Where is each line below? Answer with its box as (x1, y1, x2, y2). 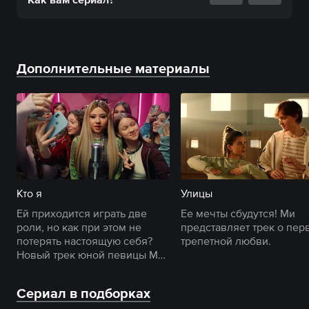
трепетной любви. (181, 235, 271, 247)
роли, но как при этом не (17, 221, 141, 233)
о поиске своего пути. (17, 262, 127, 275)
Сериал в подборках (17, 286, 150, 301)
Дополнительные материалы (17, 61, 210, 76)
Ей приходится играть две (17, 207, 147, 219)
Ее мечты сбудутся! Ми (181, 207, 295, 219)
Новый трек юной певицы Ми (17, 248, 164, 261)
